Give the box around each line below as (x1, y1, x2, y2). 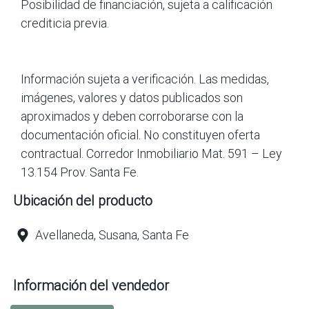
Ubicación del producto (13, 192, 152, 209)
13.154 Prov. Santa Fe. (21, 164, 139, 180)
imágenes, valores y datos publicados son (21, 90, 243, 106)
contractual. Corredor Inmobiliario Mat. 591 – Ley (21, 146, 282, 161)
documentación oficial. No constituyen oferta (21, 127, 260, 143)
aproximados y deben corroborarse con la (21, 108, 243, 124)
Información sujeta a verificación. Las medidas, (21, 71, 269, 87)
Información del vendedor (13, 277, 169, 294)
